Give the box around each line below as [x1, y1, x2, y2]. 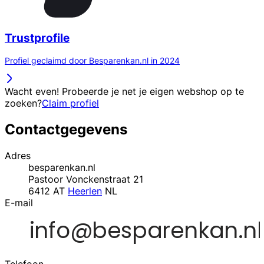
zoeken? [5, 97, 42, 110]
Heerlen [68, 185, 102, 197]
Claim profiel [42, 97, 99, 110]
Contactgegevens [5, 121, 127, 138]
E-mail [5, 197, 33, 209]
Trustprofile [5, 31, 70, 45]
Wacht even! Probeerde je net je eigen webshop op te [5, 85, 244, 98]
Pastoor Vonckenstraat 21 [28, 173, 143, 186]
